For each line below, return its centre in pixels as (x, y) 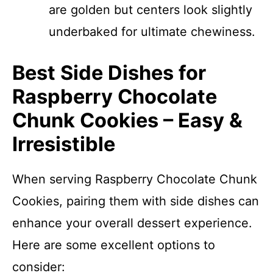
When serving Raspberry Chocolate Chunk (135, 179)
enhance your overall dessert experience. (132, 223)
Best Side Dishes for (109, 73)
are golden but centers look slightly (151, 10)
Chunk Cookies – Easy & (127, 120)
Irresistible (64, 144)
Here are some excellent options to (114, 245)
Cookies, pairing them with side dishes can (136, 201)
